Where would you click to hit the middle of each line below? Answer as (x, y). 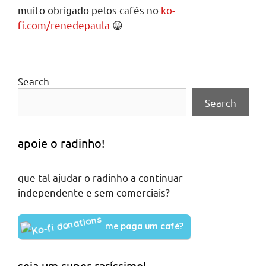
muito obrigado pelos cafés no (89, 9)
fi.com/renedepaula (64, 24)
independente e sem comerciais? (94, 192)
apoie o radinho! (61, 142)
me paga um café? (144, 226)
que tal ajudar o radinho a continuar (100, 177)
